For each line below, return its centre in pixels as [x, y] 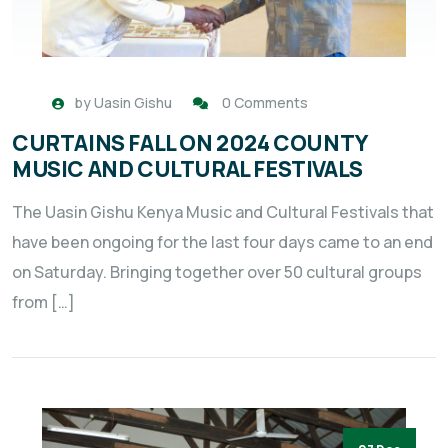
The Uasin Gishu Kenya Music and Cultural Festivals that [223, 211]
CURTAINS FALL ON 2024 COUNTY [189, 142]
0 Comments [265, 102]
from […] [43, 301]
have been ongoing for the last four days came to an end [222, 241]
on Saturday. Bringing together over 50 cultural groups [217, 271]
